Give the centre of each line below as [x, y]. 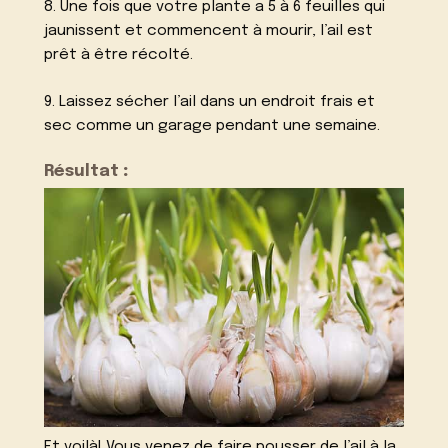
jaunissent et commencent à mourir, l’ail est [209, 31]
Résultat [82, 171]
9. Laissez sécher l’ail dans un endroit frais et [210, 102]
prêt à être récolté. [119, 55]
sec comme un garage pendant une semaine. [212, 126]
